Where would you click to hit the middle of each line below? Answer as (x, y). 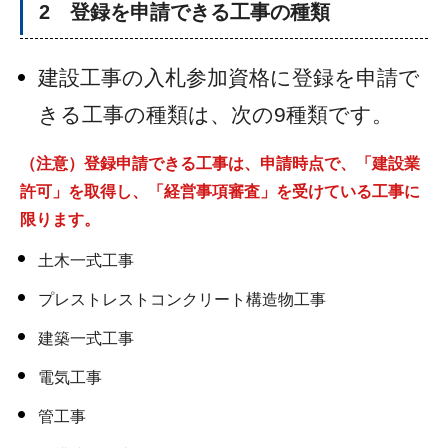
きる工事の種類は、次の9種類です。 (215, 115)
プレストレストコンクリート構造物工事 (182, 299)
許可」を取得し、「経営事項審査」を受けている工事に (220, 192)
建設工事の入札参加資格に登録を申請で (229, 78)
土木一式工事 (86, 260)
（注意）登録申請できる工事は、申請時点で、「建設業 (220, 164)
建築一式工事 (86, 338)
